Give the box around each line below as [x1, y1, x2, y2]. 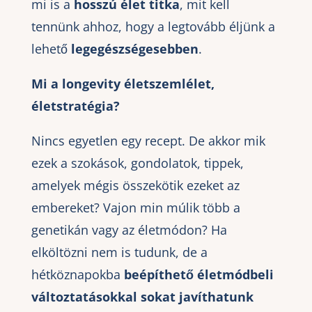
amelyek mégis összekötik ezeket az [31, 176, 240, 194]
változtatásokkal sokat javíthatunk [31, 288, 253, 305]
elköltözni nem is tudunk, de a [31, 243, 208, 260]
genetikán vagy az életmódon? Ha [31, 221, 227, 238]
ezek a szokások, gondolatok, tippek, [31, 154, 244, 171]
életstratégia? [31, 97, 120, 114]
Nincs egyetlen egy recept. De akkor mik [31, 132, 265, 149]
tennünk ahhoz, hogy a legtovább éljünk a [31, 17, 275, 35]
